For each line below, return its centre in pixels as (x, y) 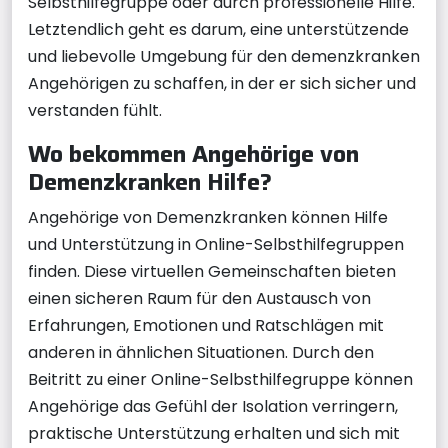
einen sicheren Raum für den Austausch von (199, 298)
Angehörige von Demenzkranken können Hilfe (208, 217)
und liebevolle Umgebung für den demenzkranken (224, 56)
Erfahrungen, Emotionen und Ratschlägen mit (206, 325)
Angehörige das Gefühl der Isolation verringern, (213, 406)
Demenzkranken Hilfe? (150, 181)
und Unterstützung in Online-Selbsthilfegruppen (216, 244)
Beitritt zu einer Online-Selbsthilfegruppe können (220, 379)
